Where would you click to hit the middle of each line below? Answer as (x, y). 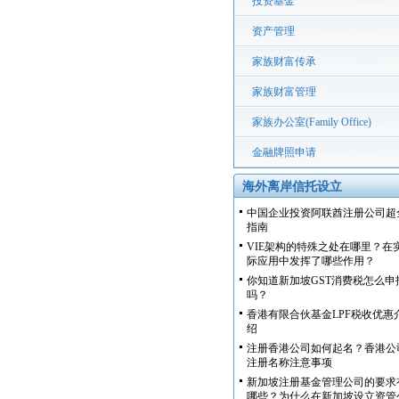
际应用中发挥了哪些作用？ (311, 261)
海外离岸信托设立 (292, 187)
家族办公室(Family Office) (312, 122)
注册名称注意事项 (289, 362)
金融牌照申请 (284, 152)
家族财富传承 (284, 61)
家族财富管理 (284, 92)
